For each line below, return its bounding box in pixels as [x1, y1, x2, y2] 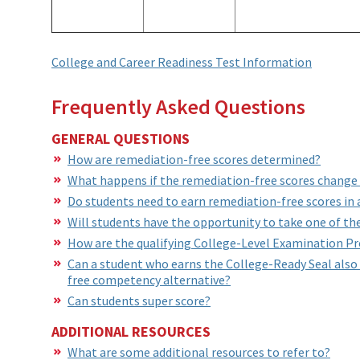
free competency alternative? [67, 271, 231, 288]
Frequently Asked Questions [51, 92, 305, 120]
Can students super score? [67, 292, 211, 309]
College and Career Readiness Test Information [51, 53, 312, 70]
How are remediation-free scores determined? [67, 150, 321, 167]
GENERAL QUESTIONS [51, 129, 190, 148]
